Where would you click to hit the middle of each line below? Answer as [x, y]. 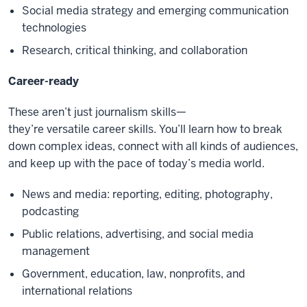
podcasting [50, 211]
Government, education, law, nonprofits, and [134, 274]
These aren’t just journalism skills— [97, 112]
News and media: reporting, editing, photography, [147, 194]
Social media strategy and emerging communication [155, 11]
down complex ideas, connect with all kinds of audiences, [153, 146]
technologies [54, 28]
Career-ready [44, 81]
